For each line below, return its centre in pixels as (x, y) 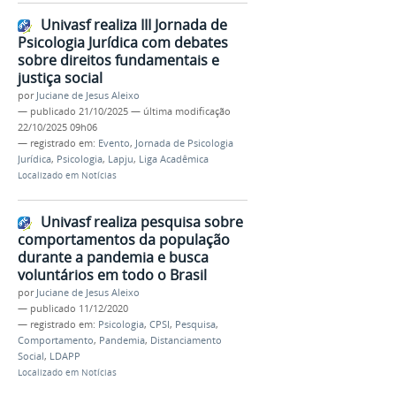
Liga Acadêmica (174, 159)
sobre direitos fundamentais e (118, 60)
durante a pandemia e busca (113, 258)
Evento (114, 143)
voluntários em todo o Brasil (112, 275)
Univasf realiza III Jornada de (134, 24)
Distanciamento (186, 341)
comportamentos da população (124, 240)
